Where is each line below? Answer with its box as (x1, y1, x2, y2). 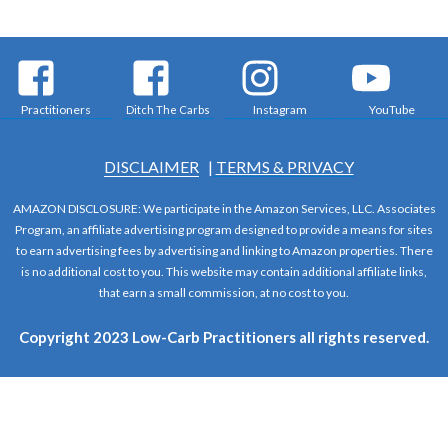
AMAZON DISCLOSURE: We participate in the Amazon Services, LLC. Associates (12, 201, 436, 217)
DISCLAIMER (103, 156, 199, 176)
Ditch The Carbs (126, 102, 211, 116)
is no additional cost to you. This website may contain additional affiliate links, (21, 264, 427, 280)
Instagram (252, 101, 307, 117)
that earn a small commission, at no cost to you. (99, 285, 349, 301)
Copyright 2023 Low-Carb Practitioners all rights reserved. (19, 328, 429, 347)
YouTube (368, 101, 415, 117)
